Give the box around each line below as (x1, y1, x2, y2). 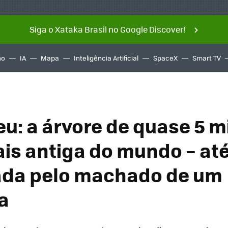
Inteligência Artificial (74, 53, 138, 63)
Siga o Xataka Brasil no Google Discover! (29, 23, 185, 35)
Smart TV (192, 53, 221, 63)
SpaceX (153, 53, 178, 63)
